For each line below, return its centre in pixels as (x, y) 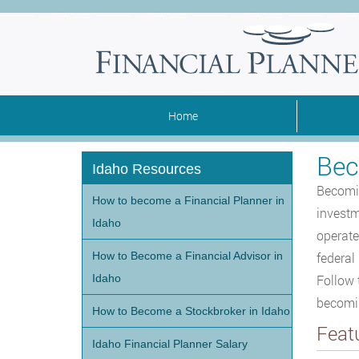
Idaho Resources (147, 169)
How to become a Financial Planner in (188, 200)
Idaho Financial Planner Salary (170, 344)
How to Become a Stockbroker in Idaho (191, 311)
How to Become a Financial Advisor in (188, 256)
